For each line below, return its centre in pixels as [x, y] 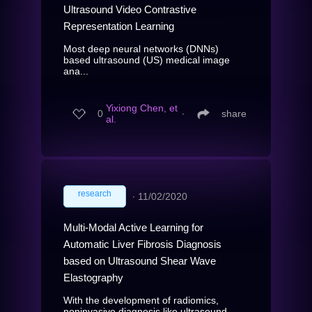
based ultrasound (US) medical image [147, 60]
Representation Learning [119, 26]
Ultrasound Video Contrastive [130, 9]
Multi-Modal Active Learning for [133, 227]
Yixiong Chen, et [142, 108]
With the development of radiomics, [141, 300]
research [95, 193]
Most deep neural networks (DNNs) [141, 48]
